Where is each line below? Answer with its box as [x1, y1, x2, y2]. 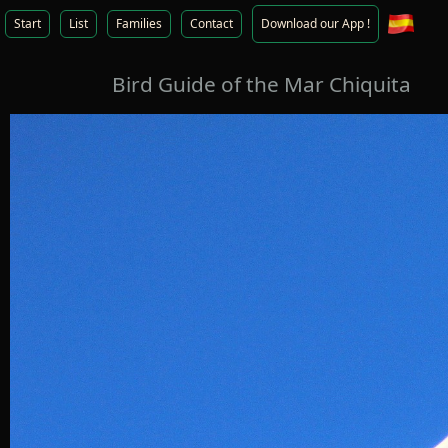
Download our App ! [261, 14, 370, 32]
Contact [190, 14, 233, 32]
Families [116, 14, 162, 32]
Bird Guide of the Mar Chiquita [112, 69, 411, 98]
